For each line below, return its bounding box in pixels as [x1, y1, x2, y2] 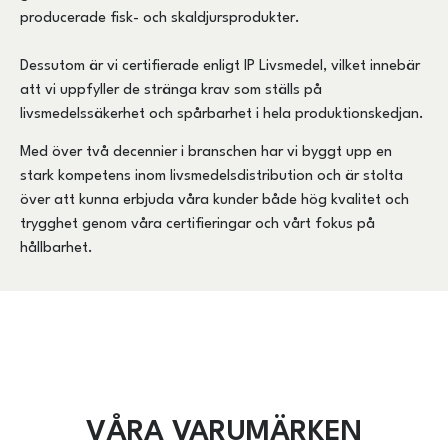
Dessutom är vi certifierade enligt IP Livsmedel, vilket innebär [20, 58, 420, 74]
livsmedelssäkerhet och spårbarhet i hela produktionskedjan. [20, 106, 424, 122]
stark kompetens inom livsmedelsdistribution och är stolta [20, 169, 403, 185]
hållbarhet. [20, 241, 93, 257]
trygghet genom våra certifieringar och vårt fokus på [20, 217, 375, 233]
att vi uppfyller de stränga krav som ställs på [20, 82, 322, 98]
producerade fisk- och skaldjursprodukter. [20, 10, 300, 26]
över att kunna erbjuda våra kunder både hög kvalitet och [20, 193, 409, 209]
